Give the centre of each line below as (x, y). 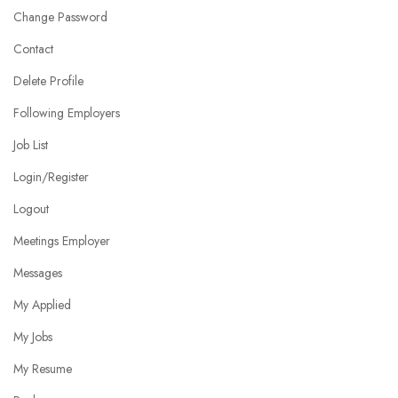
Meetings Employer (62, 241)
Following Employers (67, 113)
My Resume (43, 369)
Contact (33, 49)
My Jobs (33, 337)
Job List (31, 145)
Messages (38, 273)
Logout (31, 209)
